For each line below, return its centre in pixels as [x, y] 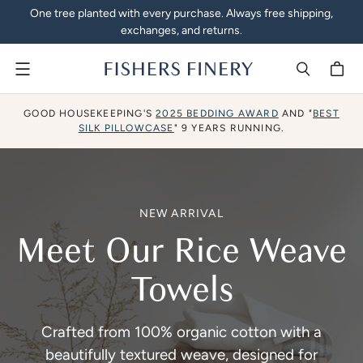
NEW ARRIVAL [181, 214]
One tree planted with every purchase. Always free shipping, [181, 13]
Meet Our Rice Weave [181, 251]
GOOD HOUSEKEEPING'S [90, 114]
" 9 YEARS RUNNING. [229, 128]
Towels [181, 290]
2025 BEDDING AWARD [217, 114]
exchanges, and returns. [181, 30]
